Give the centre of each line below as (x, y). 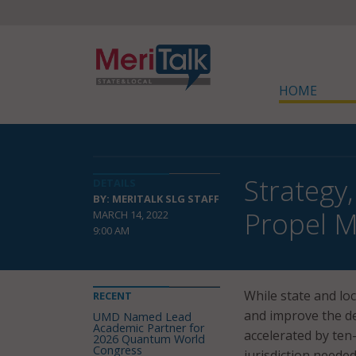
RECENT (112, 296)
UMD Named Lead (142, 317)
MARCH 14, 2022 (131, 215)
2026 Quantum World (149, 339)
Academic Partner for (149, 328)
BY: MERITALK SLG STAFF (156, 199)
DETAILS (114, 183)
